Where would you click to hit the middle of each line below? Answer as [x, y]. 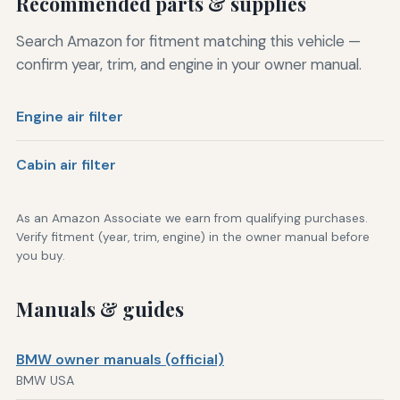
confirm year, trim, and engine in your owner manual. [188, 64]
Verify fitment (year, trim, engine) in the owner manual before [192, 237]
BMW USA [45, 380]
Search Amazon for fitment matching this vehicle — [188, 41]
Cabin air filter [66, 164]
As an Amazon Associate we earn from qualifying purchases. [192, 219]
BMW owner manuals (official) [120, 359]
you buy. [40, 256]
